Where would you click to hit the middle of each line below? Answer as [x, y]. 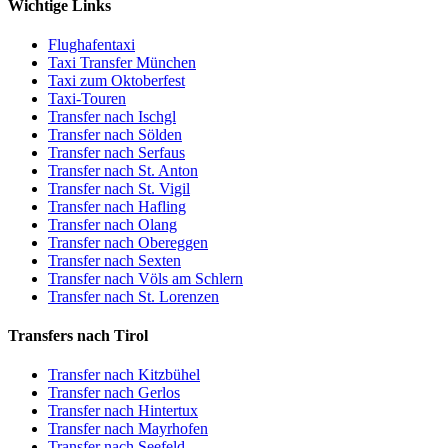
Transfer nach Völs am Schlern [145, 278]
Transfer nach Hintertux [123, 411]
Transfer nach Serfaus [116, 152]
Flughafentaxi [91, 44]
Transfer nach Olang [112, 224]
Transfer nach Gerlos [114, 393]
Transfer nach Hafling [117, 206]
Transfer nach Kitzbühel [124, 375]
